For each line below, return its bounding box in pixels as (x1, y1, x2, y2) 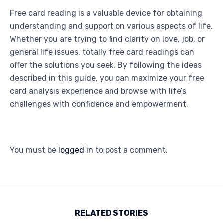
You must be (10, 145, 58, 155)
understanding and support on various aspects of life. (10, 21, 213, 31)
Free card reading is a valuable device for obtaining (10, 8, 202, 18)
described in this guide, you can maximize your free (10, 73, 204, 83)
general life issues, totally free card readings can (10, 47, 194, 57)
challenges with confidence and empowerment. (10, 99, 188, 109)
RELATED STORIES (75, 208, 148, 218)
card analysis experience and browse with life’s (10, 86, 186, 96)
